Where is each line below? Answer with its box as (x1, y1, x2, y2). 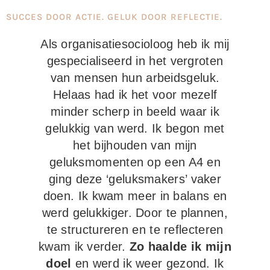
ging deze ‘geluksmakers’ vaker (49, 172, 221, 186)
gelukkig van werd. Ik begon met (45, 121, 225, 135)
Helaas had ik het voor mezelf (52, 87, 218, 101)
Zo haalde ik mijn (129, 239, 231, 253)
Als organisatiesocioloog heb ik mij (40, 37, 230, 51)
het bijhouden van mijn (73, 138, 197, 152)
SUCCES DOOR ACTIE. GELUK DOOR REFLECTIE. (6, 11, 222, 22)
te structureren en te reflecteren (46, 222, 224, 236)
